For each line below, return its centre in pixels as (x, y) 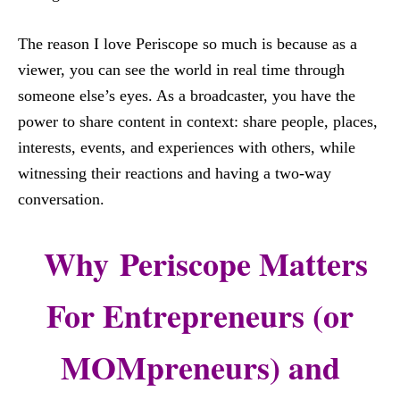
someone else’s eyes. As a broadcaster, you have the (187, 96)
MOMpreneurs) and (200, 367)
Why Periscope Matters (200, 263)
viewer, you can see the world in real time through (181, 70)
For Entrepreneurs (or (200, 315)
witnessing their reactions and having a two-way (175, 173)
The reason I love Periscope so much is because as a (187, 44)
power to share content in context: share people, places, (198, 121)
